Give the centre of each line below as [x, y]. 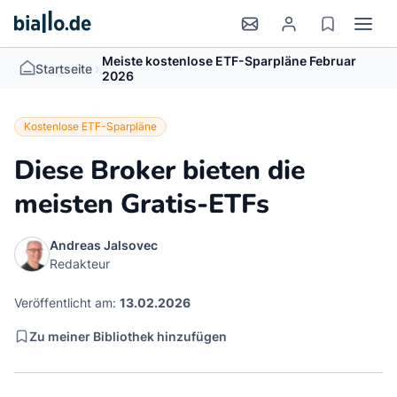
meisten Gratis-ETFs [142, 204]
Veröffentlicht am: [67, 303]
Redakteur [80, 264]
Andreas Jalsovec [104, 245]
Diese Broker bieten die [160, 171]
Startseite [64, 68]
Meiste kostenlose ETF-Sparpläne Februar [230, 61]
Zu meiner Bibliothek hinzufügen [128, 336]
